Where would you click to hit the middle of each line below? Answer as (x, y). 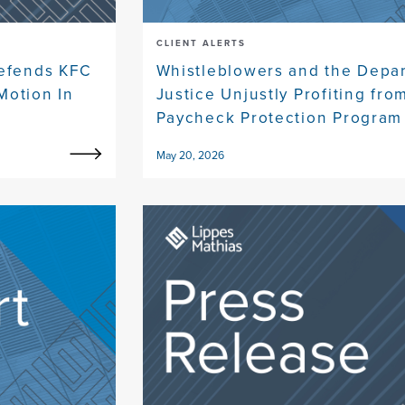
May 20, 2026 (190, 156)
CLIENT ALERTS (201, 43)
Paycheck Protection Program (279, 118)
